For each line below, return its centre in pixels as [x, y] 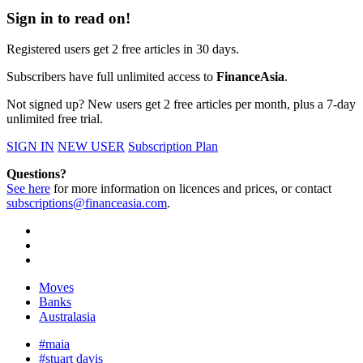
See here [28, 189]
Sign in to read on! [68, 18]
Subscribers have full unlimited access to [111, 77]
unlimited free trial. [55, 119]
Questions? [36, 174]
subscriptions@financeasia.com [87, 203]
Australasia [67, 317]
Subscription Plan [173, 147]
